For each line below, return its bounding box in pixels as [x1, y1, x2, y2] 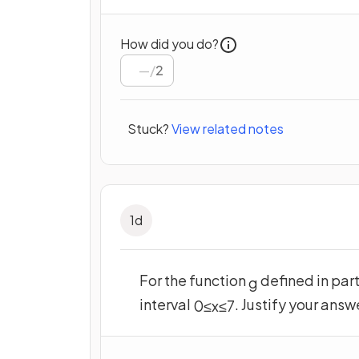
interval [139, 294, 193, 313]
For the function [139, 270, 248, 289]
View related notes [171, 120, 284, 138]
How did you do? [120, 34, 219, 52]
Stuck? [127, 120, 169, 138]
